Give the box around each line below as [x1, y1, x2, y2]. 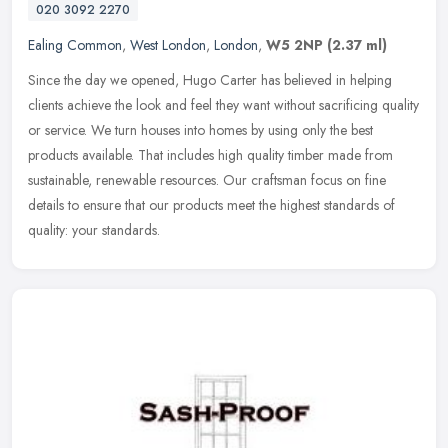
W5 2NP [266, 34, 323, 55]
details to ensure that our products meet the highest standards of [28, 194, 395, 215]
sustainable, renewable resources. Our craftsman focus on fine [28, 169, 386, 190]
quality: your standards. [28, 219, 160, 240]
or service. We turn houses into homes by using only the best [28, 119, 373, 140]
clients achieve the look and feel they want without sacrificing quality [28, 94, 419, 115]
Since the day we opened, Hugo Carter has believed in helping [28, 69, 392, 90]
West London [130, 34, 206, 55]
